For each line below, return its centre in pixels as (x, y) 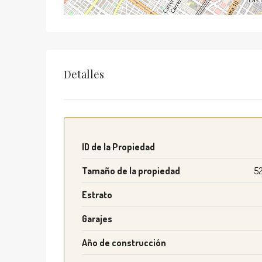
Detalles (84, 74)
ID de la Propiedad (118, 147)
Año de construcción (124, 243)
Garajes (97, 219)
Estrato (97, 195)
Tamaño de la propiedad (131, 171)
